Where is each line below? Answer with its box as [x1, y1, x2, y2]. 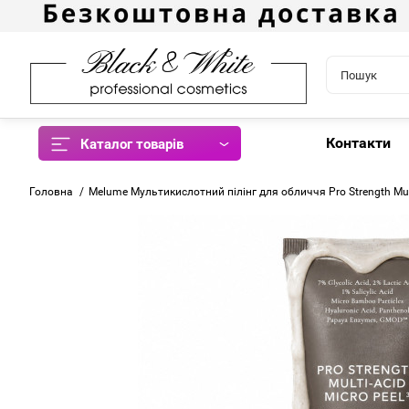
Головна [29, 185, 73, 199]
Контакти [326, 134, 391, 152]
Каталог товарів [80, 136, 184, 153]
